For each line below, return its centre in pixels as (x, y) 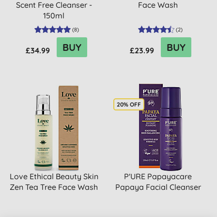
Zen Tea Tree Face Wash (54, 187)
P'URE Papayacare (158, 176)
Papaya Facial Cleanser (158, 187)
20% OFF (129, 105)
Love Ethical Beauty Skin (54, 176)
